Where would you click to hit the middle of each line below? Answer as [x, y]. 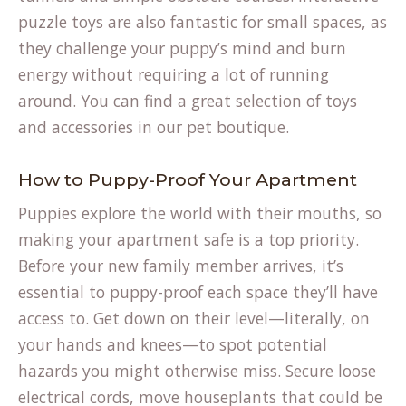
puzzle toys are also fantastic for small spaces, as [203, 22]
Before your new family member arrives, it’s [181, 266]
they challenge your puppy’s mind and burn [182, 48]
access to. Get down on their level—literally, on [194, 318]
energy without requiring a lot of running [174, 74]
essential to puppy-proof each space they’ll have [198, 292]
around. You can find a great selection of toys [188, 101]
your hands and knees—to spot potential [173, 344]
